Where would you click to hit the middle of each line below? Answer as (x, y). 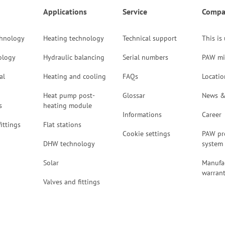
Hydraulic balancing (74, 57)
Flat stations (62, 125)
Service (135, 12)
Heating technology (73, 38)
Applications (65, 12)
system (212, 144)
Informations (142, 115)
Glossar (134, 95)
